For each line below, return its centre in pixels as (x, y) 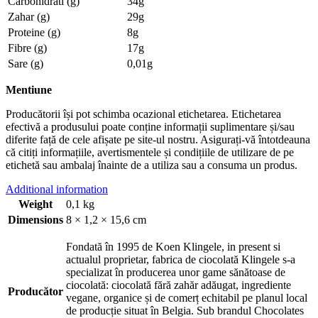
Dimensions (35, 219)
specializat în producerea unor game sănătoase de (176, 272)
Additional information (57, 189)
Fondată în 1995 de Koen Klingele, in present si (173, 246)
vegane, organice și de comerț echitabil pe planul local (187, 297)
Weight (35, 204)
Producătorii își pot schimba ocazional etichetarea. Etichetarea (143, 114)
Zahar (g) (29, 16)
